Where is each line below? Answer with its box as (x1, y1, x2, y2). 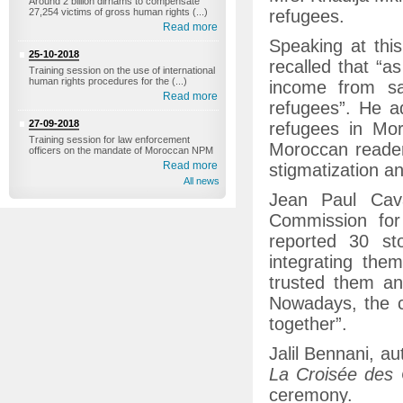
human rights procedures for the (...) (29, 76, 187, 86)
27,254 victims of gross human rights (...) (29, 6, 208, 17)
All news (184, 175, 219, 186)
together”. (269, 314, 347, 334)
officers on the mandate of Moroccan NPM (29, 145, 213, 156)
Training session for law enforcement (29, 134, 190, 145)
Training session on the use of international (29, 65, 215, 76)
